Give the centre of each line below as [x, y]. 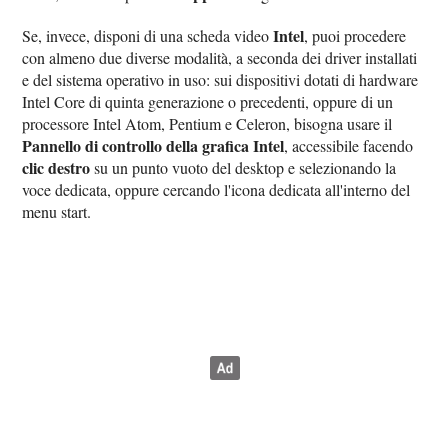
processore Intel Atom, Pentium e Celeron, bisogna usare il [207, 123]
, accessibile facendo [349, 145]
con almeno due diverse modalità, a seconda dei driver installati [220, 57]
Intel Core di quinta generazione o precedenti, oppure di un [208, 101]
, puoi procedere [355, 35]
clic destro [56, 167]
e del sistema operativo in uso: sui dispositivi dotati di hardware [220, 79]
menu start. [57, 211]
